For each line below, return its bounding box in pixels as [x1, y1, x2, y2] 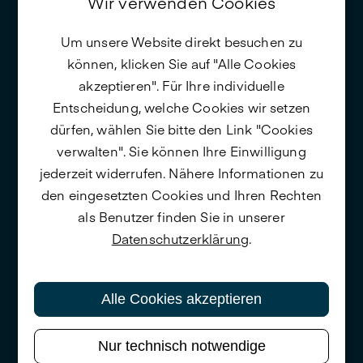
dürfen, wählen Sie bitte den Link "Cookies [50, 119, 313, 138]
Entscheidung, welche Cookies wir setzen [52, 97, 311, 116]
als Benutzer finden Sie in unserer [78, 207, 285, 225]
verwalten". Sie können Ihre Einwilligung [57, 141, 306, 160]
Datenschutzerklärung [111, 228, 250, 247]
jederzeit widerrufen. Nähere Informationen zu [39, 163, 324, 181]
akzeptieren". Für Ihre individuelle [79, 75, 284, 94]
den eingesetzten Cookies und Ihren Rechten [41, 185, 322, 203]
